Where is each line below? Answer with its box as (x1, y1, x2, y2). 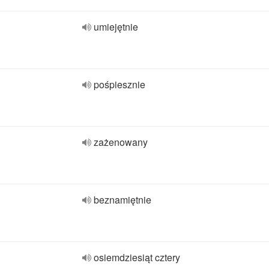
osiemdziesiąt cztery (94, 250, 180, 264)
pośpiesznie (94, 77, 145, 91)
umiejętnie (94, 20, 138, 34)
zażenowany (94, 135, 148, 149)
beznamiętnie (94, 193, 151, 207)
